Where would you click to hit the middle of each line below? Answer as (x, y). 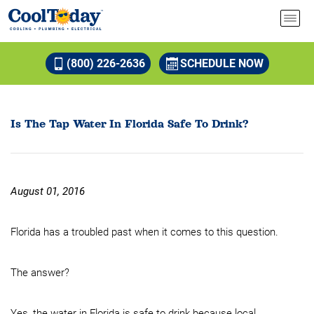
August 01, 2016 (48, 191)
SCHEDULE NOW (221, 63)
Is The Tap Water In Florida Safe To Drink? (129, 124)
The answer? (40, 273)
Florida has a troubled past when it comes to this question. (144, 232)
